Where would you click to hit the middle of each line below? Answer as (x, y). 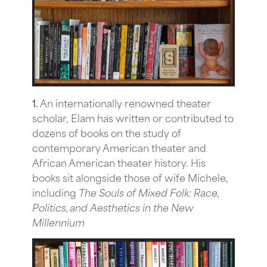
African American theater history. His (119, 162)
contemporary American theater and (119, 147)
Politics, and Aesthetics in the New (113, 207)
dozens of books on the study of (107, 132)
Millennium (58, 221)
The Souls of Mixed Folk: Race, (149, 192)
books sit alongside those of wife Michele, (130, 177)
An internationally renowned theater (125, 102)
